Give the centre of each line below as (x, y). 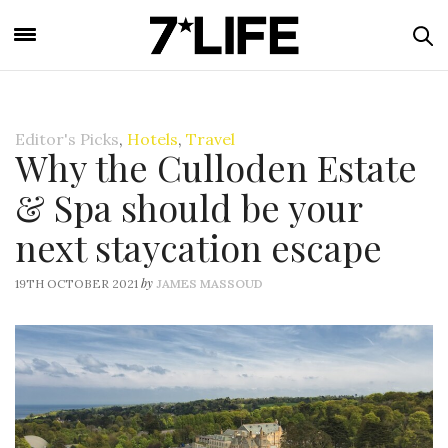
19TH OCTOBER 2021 (76, 283)
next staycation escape (198, 247)
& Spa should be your (188, 207)
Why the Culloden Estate (216, 167)
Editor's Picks (67, 139)
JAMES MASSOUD (209, 283)
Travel (210, 139)
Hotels (152, 139)
